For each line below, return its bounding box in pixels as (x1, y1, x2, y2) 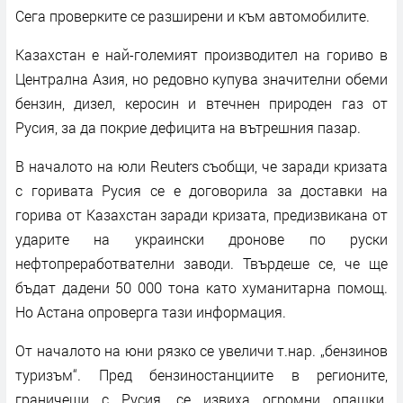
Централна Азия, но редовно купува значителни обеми (15, 68, 388, 88)
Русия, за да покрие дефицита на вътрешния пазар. (15, 117, 361, 137)
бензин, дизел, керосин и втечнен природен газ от (15, 93, 388, 112)
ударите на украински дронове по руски (15, 228, 388, 248)
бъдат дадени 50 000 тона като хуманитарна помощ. (15, 277, 388, 297)
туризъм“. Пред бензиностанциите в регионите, (15, 364, 388, 384)
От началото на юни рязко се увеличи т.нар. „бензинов (15, 340, 388, 360)
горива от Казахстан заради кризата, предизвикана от (15, 204, 388, 224)
